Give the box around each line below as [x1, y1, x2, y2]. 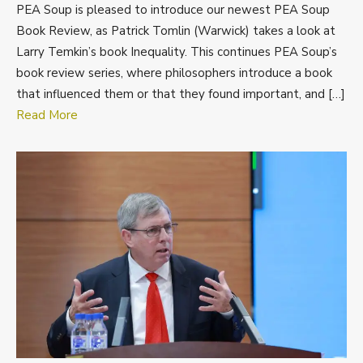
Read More [16, 106, 78, 123]
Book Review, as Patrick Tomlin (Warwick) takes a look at [16, 22, 335, 39]
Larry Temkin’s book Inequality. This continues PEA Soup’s [16, 43, 337, 60]
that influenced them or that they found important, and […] [16, 85, 345, 102]
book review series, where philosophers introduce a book [16, 64, 332, 81]
